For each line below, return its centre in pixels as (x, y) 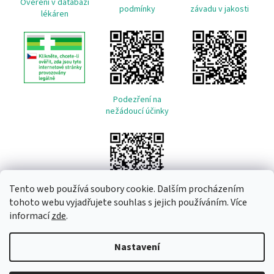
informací (30, 216)
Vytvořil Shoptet (149, 239)
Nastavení (137, 247)
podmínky (137, 9)
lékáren (54, 14)
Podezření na (137, 100)
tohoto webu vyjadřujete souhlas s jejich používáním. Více (128, 202)
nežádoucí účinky (137, 112)
